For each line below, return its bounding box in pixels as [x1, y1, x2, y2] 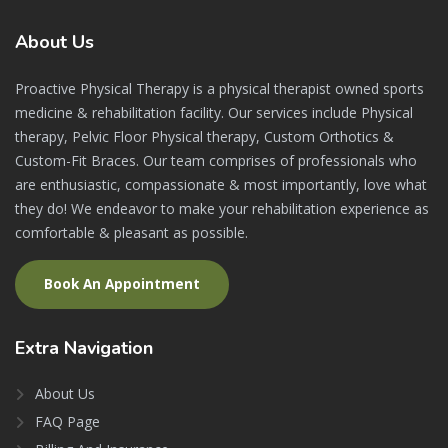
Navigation [64, 336, 153, 361]
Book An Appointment [44, 275, 200, 294]
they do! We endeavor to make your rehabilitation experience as [15, 199, 429, 219]
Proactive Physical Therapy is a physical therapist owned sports [15, 79, 424, 99]
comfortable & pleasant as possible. [15, 223, 248, 243]
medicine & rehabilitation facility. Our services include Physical [15, 103, 413, 123]
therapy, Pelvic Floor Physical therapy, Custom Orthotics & [15, 127, 394, 147]
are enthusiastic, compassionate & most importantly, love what [15, 175, 427, 195]
